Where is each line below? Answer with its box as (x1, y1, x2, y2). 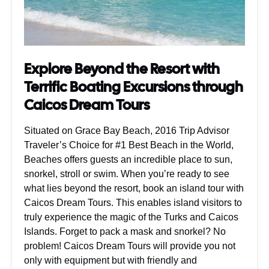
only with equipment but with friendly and (24, 255, 197, 265)
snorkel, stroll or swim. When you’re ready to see (24, 168, 229, 179)
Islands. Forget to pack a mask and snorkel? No (24, 226, 226, 237)
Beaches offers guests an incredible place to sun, (24, 154, 232, 165)
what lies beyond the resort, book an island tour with (24, 183, 244, 193)
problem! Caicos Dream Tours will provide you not (24, 240, 235, 251)
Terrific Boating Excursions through (24, 77, 243, 96)
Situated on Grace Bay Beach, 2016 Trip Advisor (24, 125, 229, 136)
